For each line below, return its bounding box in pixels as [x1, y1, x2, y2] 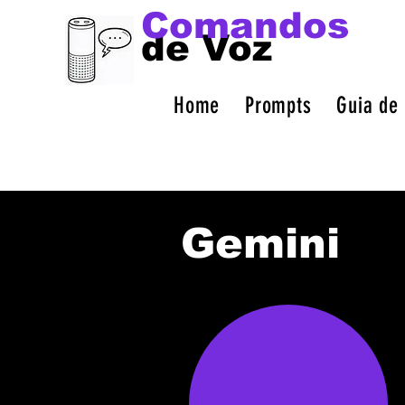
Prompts [245, 92, 312, 118]
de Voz [141, 28, 272, 68]
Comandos [141, 5, 349, 45]
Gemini [181, 220, 340, 267]
